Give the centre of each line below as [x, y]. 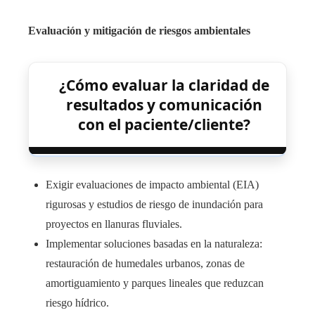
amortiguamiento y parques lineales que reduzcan [155, 283]
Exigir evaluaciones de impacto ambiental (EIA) [152, 185]
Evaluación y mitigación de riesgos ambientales [139, 31]
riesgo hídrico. [77, 303]
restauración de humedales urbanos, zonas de [145, 264]
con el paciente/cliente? [164, 125]
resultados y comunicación [164, 105]
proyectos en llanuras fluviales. [114, 224]
